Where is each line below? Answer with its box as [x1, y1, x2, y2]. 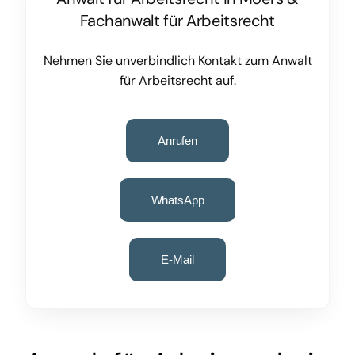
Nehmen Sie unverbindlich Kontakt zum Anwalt [43, 52, 312, 69]
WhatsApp [151, 193, 204, 207]
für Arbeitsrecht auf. [119, 71, 236, 89]
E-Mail [161, 252, 194, 266]
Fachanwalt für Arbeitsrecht [79, 10, 276, 31]
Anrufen [158, 133, 197, 147]
